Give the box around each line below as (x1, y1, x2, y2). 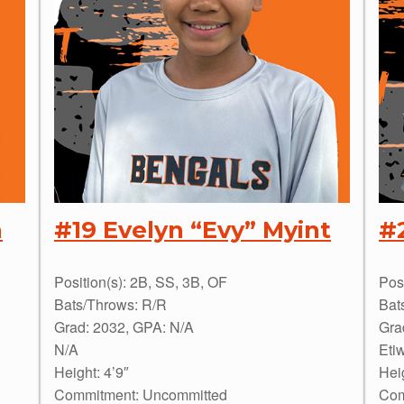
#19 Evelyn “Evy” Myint (54, 215, 331, 243)
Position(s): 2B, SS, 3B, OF (54, 271, 227, 293)
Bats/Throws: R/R (54, 294, 167, 316)
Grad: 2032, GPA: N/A (54, 317, 194, 338)
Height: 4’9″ (54, 362, 129, 383)
